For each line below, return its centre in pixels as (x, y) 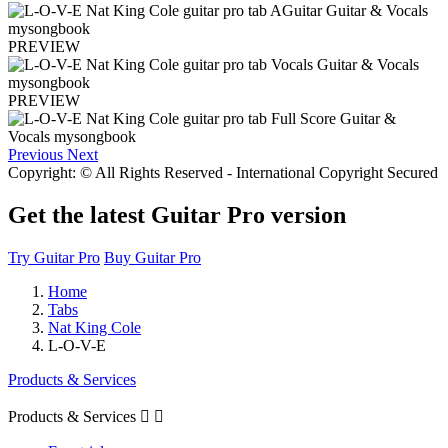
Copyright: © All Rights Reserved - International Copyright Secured (223, 173)
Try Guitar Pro (54, 257)
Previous (35, 155)
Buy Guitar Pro (152, 257)
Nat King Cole (94, 327)
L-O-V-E (77, 345)
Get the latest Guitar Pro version (177, 215)
